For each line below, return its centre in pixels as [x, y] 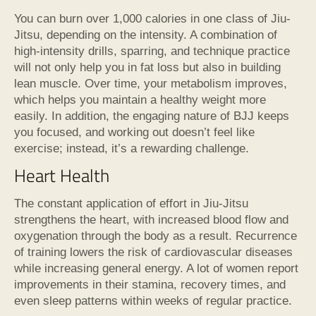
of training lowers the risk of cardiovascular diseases [153, 253]
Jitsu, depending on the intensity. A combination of [146, 35]
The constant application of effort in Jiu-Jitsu [131, 204]
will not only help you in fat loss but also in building [147, 67]
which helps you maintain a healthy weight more [140, 99]
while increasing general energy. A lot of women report [156, 269]
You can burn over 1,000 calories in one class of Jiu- [152, 18]
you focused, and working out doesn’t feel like [134, 132]
